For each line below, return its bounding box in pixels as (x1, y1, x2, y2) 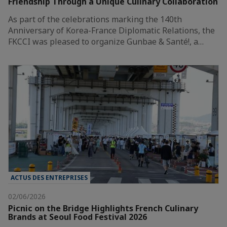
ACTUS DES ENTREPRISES (11, 173, 88, 182)
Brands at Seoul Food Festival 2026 (8, 211, 147, 222)
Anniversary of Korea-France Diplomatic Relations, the (8, 24, 215, 36)
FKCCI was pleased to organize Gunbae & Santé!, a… (8, 35, 204, 47)
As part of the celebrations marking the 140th (8, 13, 182, 25)
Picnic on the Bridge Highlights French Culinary (8, 202, 198, 214)
